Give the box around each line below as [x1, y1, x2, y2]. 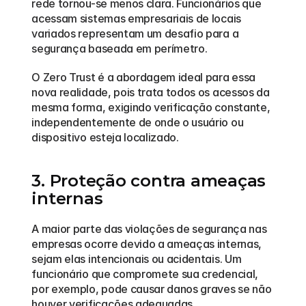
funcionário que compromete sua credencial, [31, 267, 258, 281]
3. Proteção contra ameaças [31, 171, 266, 191]
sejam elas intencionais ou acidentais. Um [31, 252, 242, 266]
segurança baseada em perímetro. [31, 42, 208, 55]
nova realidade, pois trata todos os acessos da [31, 85, 270, 99]
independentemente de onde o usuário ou [31, 115, 244, 129]
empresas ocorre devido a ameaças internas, [31, 237, 262, 251]
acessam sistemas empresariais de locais [31, 12, 241, 25]
